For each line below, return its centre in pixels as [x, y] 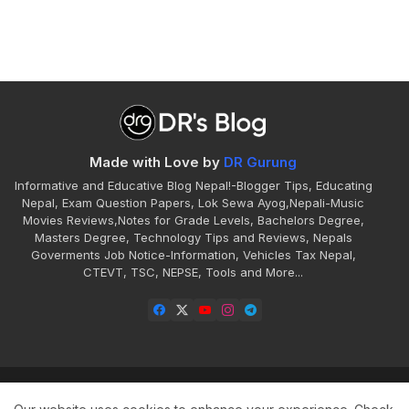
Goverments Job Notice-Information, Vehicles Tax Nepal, [193, 254]
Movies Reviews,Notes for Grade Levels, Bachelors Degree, [193, 220]
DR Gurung [260, 162]
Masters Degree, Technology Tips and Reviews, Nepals [193, 237]
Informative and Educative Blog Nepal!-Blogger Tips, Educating [193, 185]
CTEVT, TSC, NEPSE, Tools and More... [193, 272]
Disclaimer [333, 394]
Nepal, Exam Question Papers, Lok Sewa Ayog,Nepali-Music [193, 202]
